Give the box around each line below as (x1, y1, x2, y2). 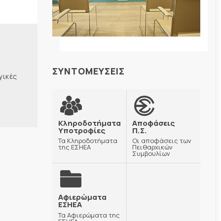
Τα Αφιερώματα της (58, 210, 120, 220)
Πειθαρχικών (132, 143, 173, 152)
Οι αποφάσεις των (132, 136, 191, 146)
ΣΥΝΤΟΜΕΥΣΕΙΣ (52, 65, 125, 77)
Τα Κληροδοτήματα (58, 136, 117, 146)
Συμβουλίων (132, 149, 170, 158)
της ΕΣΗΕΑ (58, 143, 91, 152)
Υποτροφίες (58, 125, 105, 136)
